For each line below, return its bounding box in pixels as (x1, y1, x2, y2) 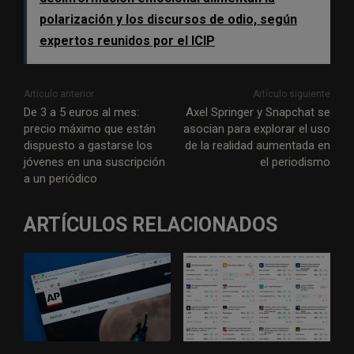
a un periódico (24, 171, 97, 186)
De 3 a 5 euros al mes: (24, 105, 139, 120)
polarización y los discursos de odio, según (40, 12, 297, 28)
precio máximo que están (24, 122, 156, 137)
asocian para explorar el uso (183, 122, 330, 137)
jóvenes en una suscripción (24, 155, 165, 170)
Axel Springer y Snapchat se (185, 105, 330, 120)
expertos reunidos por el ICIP (40, 33, 215, 49)
